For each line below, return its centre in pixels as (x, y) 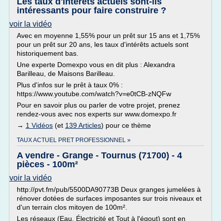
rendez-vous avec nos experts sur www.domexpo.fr (97, 114)
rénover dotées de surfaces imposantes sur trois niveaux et (109, 198)
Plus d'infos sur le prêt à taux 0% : (70, 85)
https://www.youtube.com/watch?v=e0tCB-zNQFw (94, 94)
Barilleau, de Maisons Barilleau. (66, 74)
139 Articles (83, 125)
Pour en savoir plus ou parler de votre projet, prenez (98, 105)
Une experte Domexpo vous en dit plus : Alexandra (96, 65)
